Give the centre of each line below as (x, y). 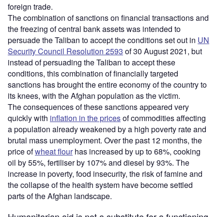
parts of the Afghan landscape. (60, 196)
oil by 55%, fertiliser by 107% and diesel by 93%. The (99, 162)
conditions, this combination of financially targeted (93, 73)
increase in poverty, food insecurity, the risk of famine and (105, 173)
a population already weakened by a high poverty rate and (107, 129)
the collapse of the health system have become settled (100, 185)
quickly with (29, 118)
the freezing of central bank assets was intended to (94, 29)
